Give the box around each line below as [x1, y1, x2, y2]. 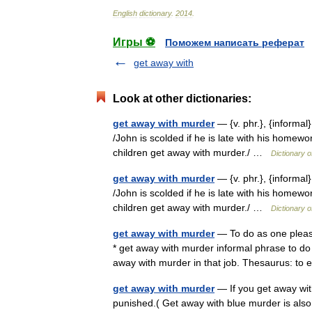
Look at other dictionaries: [113, 93, 251, 104]
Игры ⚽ [113, 36, 155, 48]
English [113, 9, 137, 17]
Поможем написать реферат [165, 37, 304, 48]
